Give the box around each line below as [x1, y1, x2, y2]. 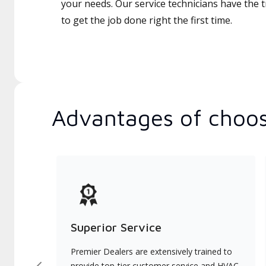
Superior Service [71, 220, 161, 234]
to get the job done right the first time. [61, 14, 232, 27]
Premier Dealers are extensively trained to [71, 246, 232, 257]
